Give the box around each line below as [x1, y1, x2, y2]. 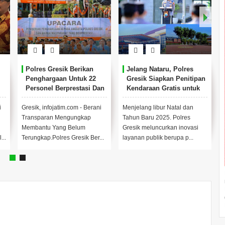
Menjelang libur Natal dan [122, 104, 193, 111]
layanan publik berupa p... [122, 134, 193, 141]
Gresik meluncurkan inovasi [122, 124, 198, 131]
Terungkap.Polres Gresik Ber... [22, 134, 104, 141]
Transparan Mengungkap [22, 114, 91, 121]
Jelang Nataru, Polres [126, 65, 193, 73]
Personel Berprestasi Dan [26, 84, 104, 92]
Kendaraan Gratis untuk [126, 84, 200, 92]
